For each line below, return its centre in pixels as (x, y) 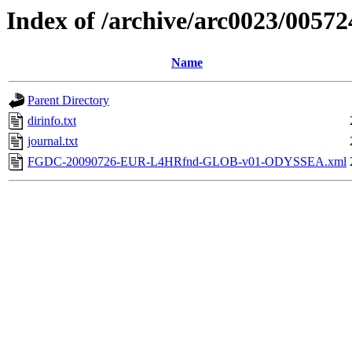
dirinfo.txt (52, 121)
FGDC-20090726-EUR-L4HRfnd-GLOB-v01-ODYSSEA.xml (187, 162)
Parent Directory (68, 101)
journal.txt (53, 141)
